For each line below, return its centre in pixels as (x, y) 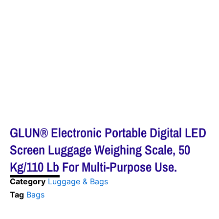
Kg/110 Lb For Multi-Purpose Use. (93, 167)
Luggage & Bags (78, 181)
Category (28, 181)
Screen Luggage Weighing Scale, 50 (100, 150)
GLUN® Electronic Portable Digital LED (108, 132)
